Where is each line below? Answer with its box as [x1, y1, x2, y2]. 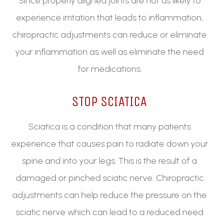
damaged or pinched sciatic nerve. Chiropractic [15, 173, 204, 184]
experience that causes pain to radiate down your [11, 138, 208, 150]
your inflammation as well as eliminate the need [15, 46, 204, 58]
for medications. [77, 64, 142, 75]
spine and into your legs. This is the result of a [22, 155, 197, 167]
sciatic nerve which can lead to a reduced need [16, 207, 203, 218]
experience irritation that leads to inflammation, [16, 12, 203, 23]
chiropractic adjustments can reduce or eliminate [12, 29, 207, 41]
